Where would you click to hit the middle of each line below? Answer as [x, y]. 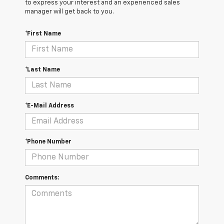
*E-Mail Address [49, 106]
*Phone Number [48, 142]
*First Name [43, 34]
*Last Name [42, 70]
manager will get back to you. [69, 12]
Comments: [42, 178]
